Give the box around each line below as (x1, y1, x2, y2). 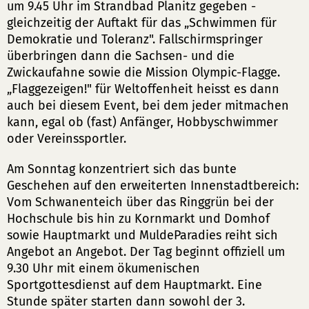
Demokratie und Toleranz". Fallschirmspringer (7, 32, 263, 47)
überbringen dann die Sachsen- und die (7, 48, 235, 63)
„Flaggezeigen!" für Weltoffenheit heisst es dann (7, 81, 279, 97)
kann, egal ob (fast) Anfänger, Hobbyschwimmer (7, 114, 278, 130)
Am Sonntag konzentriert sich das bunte (7, 161, 237, 177)
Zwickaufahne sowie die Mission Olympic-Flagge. (7, 65, 280, 80)
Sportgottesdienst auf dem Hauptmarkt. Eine (7, 277, 262, 292)
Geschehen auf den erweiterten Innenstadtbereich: (7, 178, 299, 193)
